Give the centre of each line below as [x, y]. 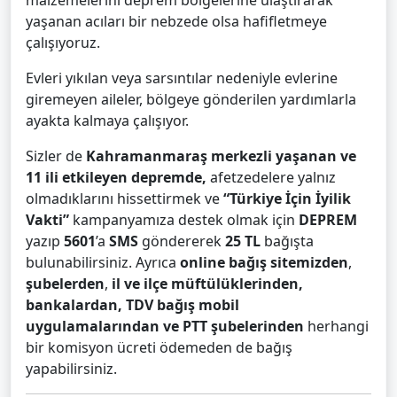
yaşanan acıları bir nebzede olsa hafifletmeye [176, 22]
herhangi [336, 327]
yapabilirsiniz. [71, 369]
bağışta [287, 241]
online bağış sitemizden [264, 263]
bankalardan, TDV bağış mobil [132, 305]
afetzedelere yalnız [271, 178]
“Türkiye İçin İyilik [287, 199]
